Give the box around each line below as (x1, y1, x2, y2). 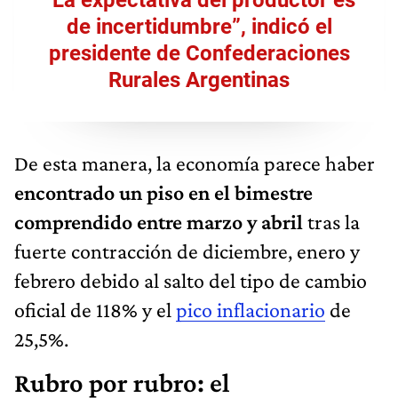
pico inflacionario (176, 297, 325, 322)
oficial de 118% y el (14, 297, 176, 322)
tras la (303, 209, 360, 234)
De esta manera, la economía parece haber (14, 150, 375, 175)
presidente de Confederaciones (48, 40, 350, 66)
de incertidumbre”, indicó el (66, 13, 332, 39)
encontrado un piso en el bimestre (14, 179, 313, 204)
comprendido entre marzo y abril (14, 209, 303, 234)
